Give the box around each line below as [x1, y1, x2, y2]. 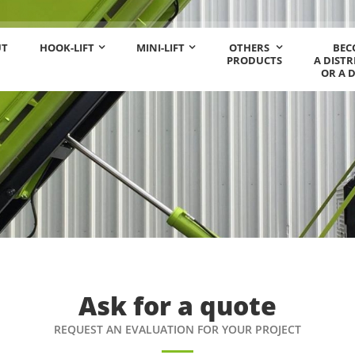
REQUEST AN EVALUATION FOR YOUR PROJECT [54, 322, 301, 337]
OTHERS [229, 40, 269, 55]
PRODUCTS [227, 53, 282, 67]
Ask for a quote [78, 288, 277, 323]
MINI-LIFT [136, 40, 185, 55]
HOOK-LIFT [40, 40, 94, 55]
